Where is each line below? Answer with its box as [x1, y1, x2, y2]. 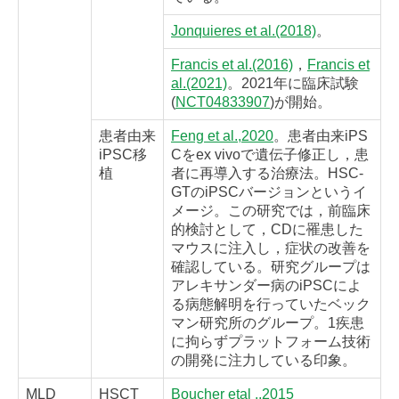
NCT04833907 [175, 94, 270, 110]
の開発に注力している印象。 [171, 353, 356, 369]
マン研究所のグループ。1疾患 [171, 315, 364, 331]
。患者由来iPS [273, 128, 368, 144]
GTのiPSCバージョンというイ [171, 184, 367, 200]
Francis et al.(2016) [171, 57, 293, 73]
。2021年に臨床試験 [227, 76, 359, 92]
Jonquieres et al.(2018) [171, 23, 316, 39]
